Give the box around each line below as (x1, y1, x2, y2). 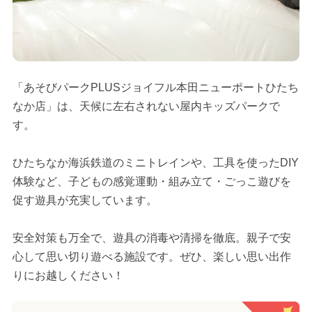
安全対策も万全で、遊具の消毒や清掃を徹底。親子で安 (12, 231, 291, 244)
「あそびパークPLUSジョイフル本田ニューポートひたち (12, 81, 299, 93)
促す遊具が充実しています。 (12, 194, 157, 206)
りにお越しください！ (12, 269, 124, 281)
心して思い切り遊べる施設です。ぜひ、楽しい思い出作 (12, 250, 291, 263)
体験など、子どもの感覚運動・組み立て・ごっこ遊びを (12, 175, 291, 187)
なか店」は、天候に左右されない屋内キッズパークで (12, 100, 280, 112)
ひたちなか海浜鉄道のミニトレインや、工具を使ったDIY (12, 156, 299, 169)
